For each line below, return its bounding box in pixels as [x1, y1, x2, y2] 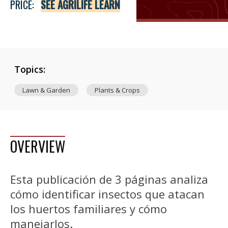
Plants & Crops [95, 85, 140, 95]
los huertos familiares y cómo [10, 201, 167, 217]
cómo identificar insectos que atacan [10, 186, 205, 202]
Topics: [14, 63, 45, 76]
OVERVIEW [10, 136, 65, 157]
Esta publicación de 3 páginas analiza [10, 172, 208, 187]
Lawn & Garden [22, 85, 70, 95]
